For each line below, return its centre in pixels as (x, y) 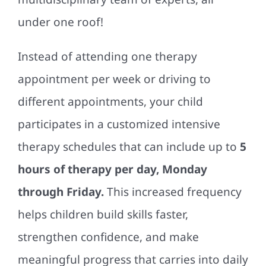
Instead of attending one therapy (107, 56)
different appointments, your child (110, 101)
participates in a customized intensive (119, 124)
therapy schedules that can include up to (127, 146)
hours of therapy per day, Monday (112, 169)
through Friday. (61, 191)
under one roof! (60, 22)
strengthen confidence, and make (108, 237)
